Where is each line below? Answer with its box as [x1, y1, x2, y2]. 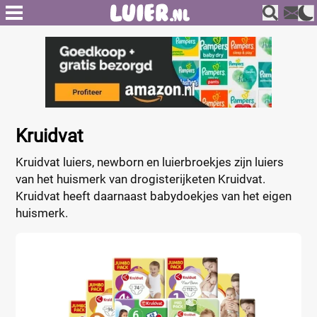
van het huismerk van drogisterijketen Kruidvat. [16, 172, 266, 186]
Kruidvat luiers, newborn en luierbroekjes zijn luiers [16, 155, 284, 169]
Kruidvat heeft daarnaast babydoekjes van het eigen [16, 189, 292, 203]
